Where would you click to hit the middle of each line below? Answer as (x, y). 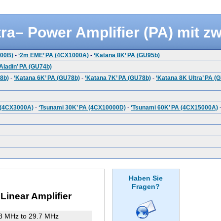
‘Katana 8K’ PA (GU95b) (127, 55)
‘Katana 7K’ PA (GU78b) (118, 78)
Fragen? (146, 187)
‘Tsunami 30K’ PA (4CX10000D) (82, 108)
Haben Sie (146, 178)
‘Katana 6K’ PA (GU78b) (47, 78)
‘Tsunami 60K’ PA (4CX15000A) (174, 108)
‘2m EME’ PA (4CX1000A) (54, 55)
